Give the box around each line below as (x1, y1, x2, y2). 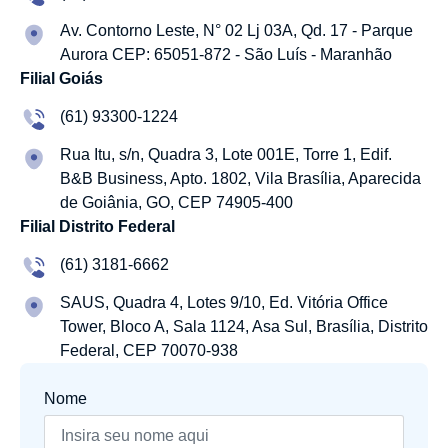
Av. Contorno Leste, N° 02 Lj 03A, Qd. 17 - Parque (60, 22, 413, 39)
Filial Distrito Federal (20, 218, 175, 235)
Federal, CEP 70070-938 (60, 342, 238, 359)
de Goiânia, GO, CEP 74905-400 (60, 194, 293, 211)
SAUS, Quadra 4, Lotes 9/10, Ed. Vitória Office (60, 294, 388, 311)
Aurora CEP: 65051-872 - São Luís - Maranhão (60, 46, 392, 63)
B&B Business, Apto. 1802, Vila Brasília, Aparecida (60, 170, 421, 187)
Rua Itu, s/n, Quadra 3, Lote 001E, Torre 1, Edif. (60, 146, 392, 163)
